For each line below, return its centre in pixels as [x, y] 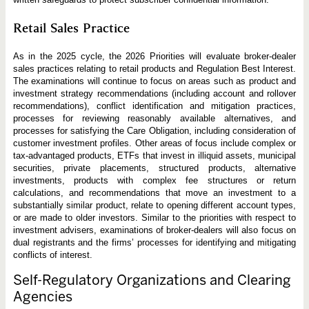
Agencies [42, 297]
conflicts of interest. [52, 255]
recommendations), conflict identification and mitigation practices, [154, 106]
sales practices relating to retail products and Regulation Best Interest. [154, 69]
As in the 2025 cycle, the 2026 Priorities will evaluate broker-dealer [154, 57]
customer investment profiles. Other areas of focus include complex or [154, 143]
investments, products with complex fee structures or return [154, 181]
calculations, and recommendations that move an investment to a [154, 193]
